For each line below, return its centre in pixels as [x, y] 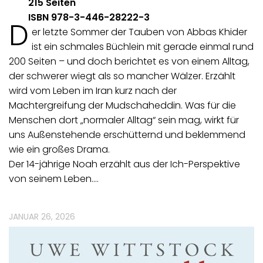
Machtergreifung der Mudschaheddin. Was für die [122, 106]
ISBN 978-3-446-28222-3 [89, 18]
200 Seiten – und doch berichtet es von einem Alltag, [129, 62]
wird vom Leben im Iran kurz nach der [93, 91]
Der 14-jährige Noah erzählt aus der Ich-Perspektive [124, 164]
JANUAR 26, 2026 [42, 217]
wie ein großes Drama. [59, 150]
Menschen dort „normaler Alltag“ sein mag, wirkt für [124, 120]
